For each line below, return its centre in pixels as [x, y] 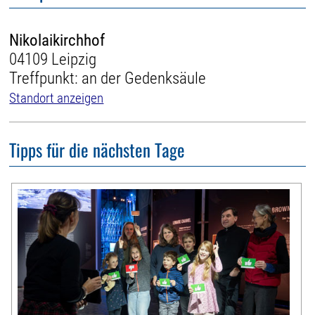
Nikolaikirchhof [57, 40]
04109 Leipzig [53, 59]
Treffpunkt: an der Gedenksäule [108, 78]
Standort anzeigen [57, 98]
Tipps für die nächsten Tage [97, 150]
